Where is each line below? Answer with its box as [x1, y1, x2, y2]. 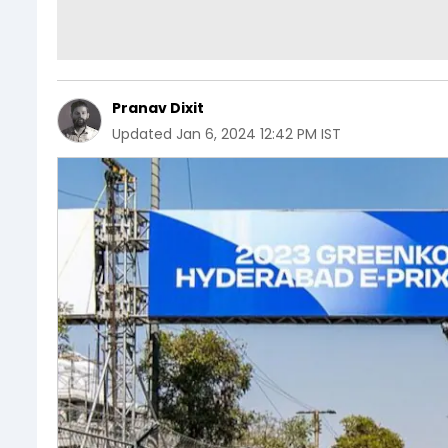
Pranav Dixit [112, 97, 204, 118]
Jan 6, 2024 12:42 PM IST [176, 123, 341, 144]
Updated [112, 123, 172, 144]
